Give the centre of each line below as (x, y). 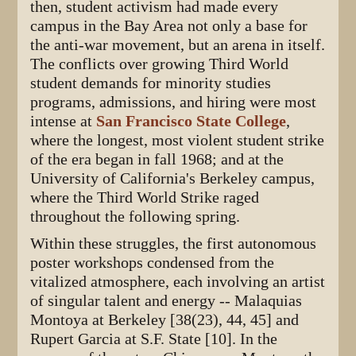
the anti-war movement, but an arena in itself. (178, 45)
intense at (64, 122)
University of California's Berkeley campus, (173, 179)
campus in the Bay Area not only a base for (169, 26)
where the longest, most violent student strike (178, 141)
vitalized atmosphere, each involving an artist (178, 282)
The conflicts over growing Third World (160, 64)
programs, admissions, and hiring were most (174, 103)
